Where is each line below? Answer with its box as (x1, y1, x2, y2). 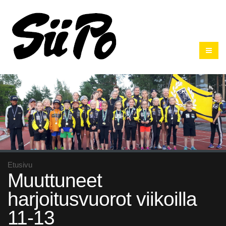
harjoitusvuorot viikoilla (8, 188, 197, 210)
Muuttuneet (8, 169, 102, 191)
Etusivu (8, 160, 32, 169)
